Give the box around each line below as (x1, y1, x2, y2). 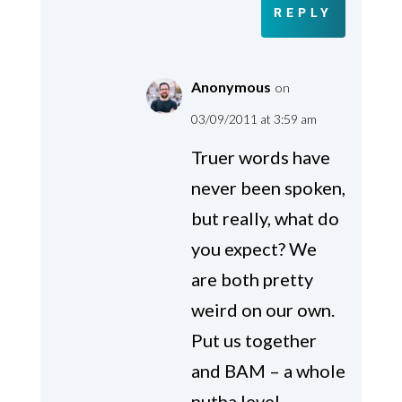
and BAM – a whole (190, 360, 345, 382)
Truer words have (190, 146, 330, 169)
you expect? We (190, 238, 317, 260)
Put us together (190, 329, 317, 352)
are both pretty (190, 268, 313, 291)
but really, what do (190, 207, 339, 230)
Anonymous (190, 78, 271, 96)
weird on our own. (190, 299, 335, 321)
